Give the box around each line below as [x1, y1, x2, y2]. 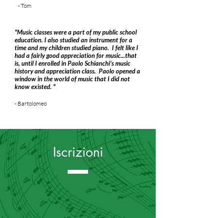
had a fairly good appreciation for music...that [15, 52, 137, 59]
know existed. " [15, 83, 55, 91]
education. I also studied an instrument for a [15, 36, 132, 44]
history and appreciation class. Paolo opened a [15, 67, 140, 75]
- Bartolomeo [15, 100, 47, 107]
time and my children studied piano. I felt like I [15, 44, 138, 52]
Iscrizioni [53, 144, 103, 161]
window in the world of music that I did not [15, 75, 130, 83]
